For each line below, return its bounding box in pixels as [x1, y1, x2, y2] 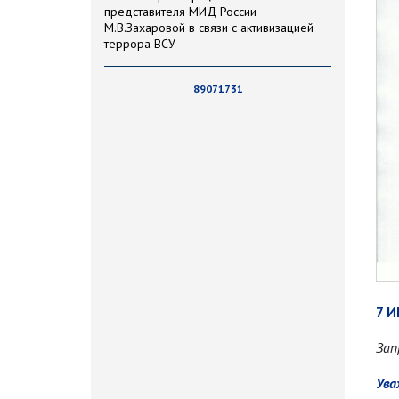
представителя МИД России [104, 4, 256, 20]
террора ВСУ [104, 36, 175, 53]
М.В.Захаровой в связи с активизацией [104, 20, 313, 37]
